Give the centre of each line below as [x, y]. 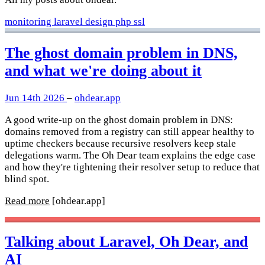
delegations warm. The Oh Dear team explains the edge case [130, 155]
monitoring [29, 22]
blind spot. [27, 179]
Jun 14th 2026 [36, 98]
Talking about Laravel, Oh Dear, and [126, 241]
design [100, 22]
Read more [27, 201]
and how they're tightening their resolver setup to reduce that [132, 167]
